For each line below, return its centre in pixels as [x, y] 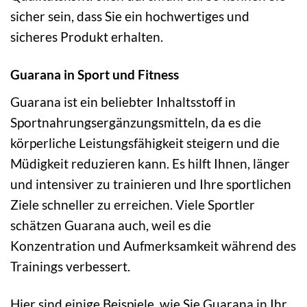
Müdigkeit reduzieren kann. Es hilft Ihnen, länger [150, 163]
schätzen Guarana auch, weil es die [111, 225]
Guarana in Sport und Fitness [95, 75]
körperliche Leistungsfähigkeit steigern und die [145, 143]
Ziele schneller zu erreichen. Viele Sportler [133, 204]
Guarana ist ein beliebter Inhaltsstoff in [123, 101]
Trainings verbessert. [70, 266]
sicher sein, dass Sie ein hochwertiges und [130, 16]
